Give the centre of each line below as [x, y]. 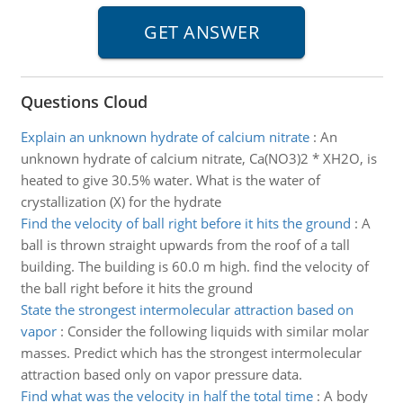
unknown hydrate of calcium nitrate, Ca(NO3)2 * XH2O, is [198, 158]
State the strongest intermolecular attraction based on [187, 309]
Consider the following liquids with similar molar [218, 331]
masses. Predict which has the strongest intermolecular [191, 353]
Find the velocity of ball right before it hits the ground [185, 223]
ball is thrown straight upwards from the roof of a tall [185, 245]
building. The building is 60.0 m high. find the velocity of [194, 266]
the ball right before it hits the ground [136, 288]
